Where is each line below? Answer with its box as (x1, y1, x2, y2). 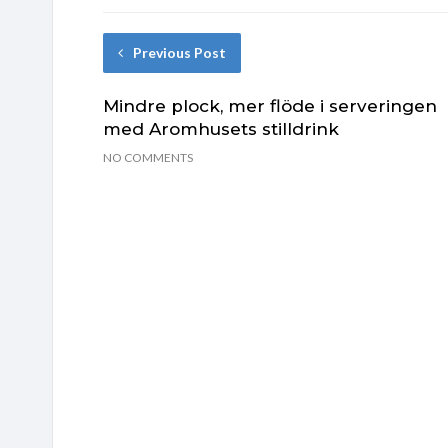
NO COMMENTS (103, 149, 193, 165)
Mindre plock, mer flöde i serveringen (103, 95, 437, 116)
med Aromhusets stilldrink (103, 118, 339, 139)
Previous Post (133, 43, 226, 61)
